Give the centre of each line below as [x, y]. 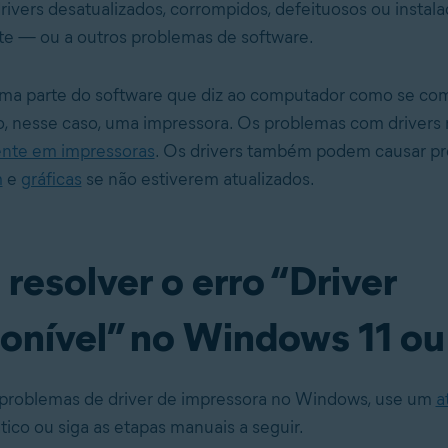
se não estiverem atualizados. [198, 178]
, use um [401, 398]
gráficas [51, 178]
